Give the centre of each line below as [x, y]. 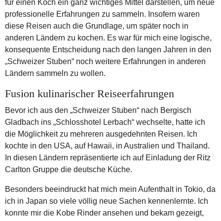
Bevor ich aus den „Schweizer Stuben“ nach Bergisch [98, 110]
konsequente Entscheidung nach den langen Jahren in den [108, 49]
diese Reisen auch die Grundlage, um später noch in [97, 26]
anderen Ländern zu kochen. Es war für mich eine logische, [108, 37]
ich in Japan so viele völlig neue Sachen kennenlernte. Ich [107, 201]
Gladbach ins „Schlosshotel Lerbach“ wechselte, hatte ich [105, 122]
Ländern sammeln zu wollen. [55, 73]
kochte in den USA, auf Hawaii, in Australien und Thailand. [107, 146]
